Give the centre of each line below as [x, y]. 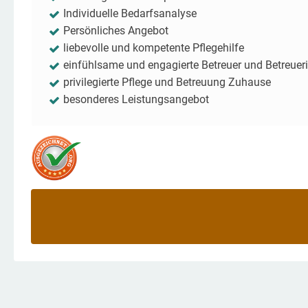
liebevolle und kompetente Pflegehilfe [154, 48]
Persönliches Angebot [116, 31]
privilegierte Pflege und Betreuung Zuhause [167, 82]
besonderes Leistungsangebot [136, 99]
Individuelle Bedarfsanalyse [130, 13]
